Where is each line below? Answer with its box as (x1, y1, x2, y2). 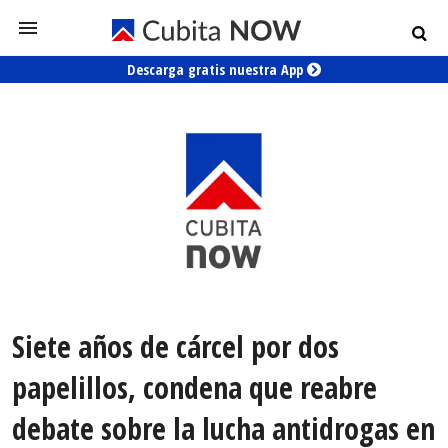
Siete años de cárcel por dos (12, 326, 339, 368)
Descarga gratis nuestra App (127, 60, 307, 79)
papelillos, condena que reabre (12, 367, 377, 409)
